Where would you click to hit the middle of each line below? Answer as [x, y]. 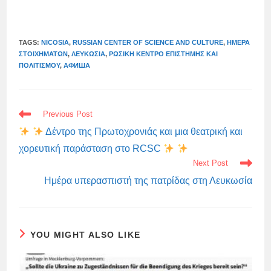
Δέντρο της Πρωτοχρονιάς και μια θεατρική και [143, 132]
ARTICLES [39, 129]
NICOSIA [55, 42]
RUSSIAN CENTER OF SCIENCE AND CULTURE [148, 42]
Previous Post [68, 114]
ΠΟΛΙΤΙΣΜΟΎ [40, 65]
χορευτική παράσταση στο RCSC [91, 149]
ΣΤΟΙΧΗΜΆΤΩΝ [44, 54]
